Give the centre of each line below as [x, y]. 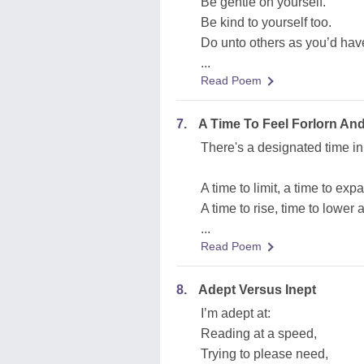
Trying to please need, [264, 354]
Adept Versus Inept [257, 290]
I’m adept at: [236, 313]
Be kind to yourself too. [266, 22]
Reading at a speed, [259, 334]
